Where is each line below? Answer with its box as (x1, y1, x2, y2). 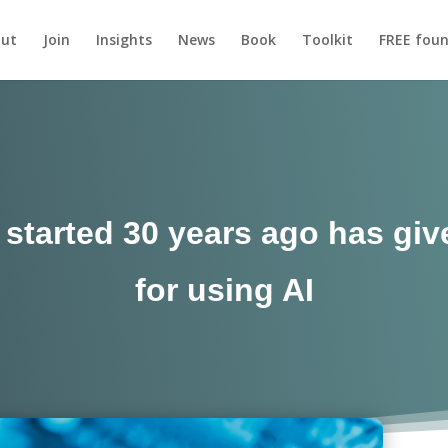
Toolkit (301, 30, 353, 49)
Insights (95, 30, 152, 49)
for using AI (134, 271, 314, 308)
